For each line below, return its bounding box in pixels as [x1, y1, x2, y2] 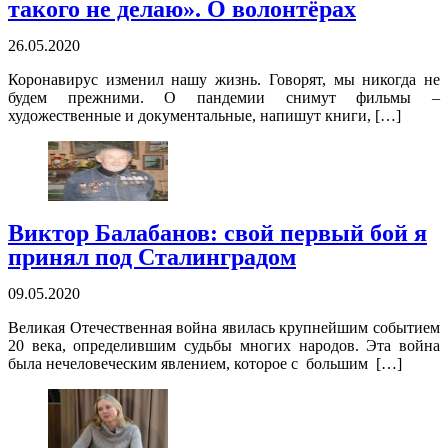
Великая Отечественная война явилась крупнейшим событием [8, 319, 440, 337]
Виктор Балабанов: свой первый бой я [8, 220, 427, 247]
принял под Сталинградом [8, 244, 296, 271]
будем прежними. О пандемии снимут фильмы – [8, 89, 440, 107]
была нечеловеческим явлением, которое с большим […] [8, 355, 402, 373]
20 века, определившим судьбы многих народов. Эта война [8, 337, 440, 355]
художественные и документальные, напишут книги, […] [8, 107, 401, 125]
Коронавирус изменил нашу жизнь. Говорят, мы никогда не [8, 71, 440, 89]
